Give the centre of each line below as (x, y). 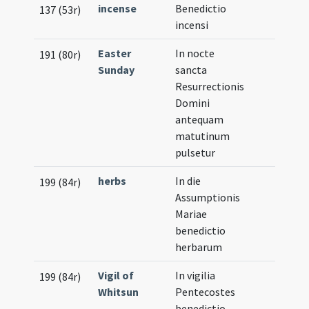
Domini (193, 103)
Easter (115, 53)
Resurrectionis (210, 86)
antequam (200, 119)
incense (118, 8)
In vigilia (196, 275)
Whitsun (119, 292)
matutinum (203, 136)
